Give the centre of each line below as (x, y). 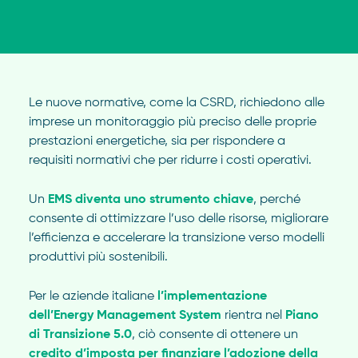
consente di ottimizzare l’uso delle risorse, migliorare (178, 219)
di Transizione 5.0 (80, 335)
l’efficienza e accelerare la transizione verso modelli (176, 238)
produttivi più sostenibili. (98, 257)
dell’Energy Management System (125, 316)
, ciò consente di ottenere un (215, 335)
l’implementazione (212, 296)
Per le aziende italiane (93, 296)
